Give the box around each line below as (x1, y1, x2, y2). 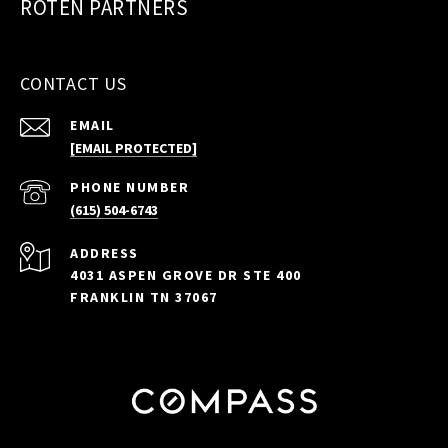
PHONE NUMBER (70, 178, 189, 197)
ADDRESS (70, 244, 139, 263)
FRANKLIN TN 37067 (70, 288, 218, 307)
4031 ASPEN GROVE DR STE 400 (70, 266, 302, 285)
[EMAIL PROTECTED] (70, 139, 197, 158)
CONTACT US (20, 72, 127, 96)
